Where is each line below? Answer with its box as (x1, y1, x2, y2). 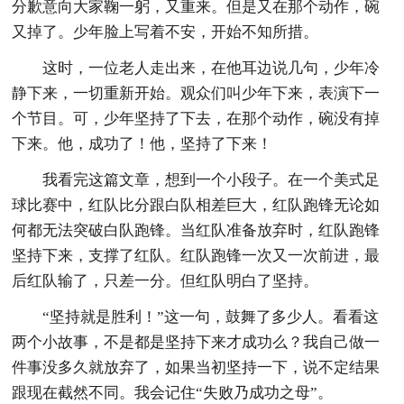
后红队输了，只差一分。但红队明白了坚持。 (12, 271, 319, 289)
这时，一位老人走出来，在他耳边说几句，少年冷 (42, 59, 381, 77)
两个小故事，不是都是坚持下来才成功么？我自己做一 (12, 333, 381, 351)
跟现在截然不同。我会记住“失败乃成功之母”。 (12, 383, 334, 401)
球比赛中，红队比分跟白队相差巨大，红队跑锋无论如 (12, 196, 381, 214)
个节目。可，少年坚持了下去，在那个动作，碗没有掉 (12, 109, 381, 127)
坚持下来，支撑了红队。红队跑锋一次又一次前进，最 (12, 246, 381, 264)
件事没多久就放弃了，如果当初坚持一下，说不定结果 (12, 358, 381, 376)
